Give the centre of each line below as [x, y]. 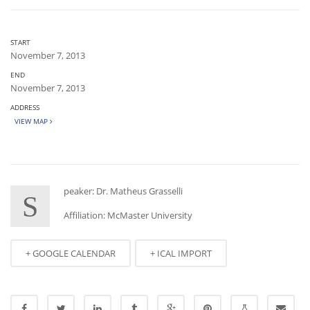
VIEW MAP [30, 121]
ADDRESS [25, 107]
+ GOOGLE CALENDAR [71, 253]
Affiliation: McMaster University [128, 215]
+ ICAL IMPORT [181, 253]
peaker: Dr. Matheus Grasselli [123, 191]
